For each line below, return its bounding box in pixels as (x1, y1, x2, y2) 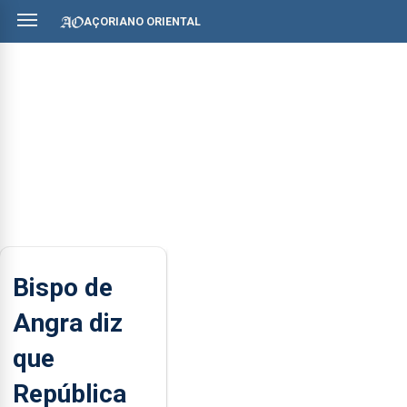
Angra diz (13, 307, 123, 338)
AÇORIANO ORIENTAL (84, 15, 201, 28)
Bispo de (13, 272, 113, 303)
